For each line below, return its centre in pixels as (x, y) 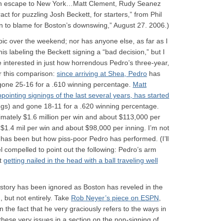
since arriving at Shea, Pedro (102, 74)
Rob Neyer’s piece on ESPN (115, 198)
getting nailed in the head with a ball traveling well (81, 160)
